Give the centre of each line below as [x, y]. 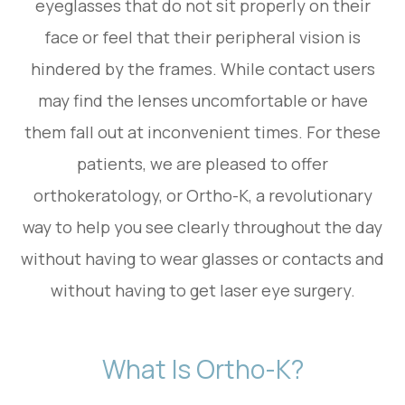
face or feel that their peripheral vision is [202, 37]
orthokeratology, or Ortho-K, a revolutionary [202, 195]
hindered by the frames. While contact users [202, 68]
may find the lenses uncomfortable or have [202, 100]
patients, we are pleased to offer [202, 163]
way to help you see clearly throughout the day [202, 226]
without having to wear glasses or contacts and [202, 258]
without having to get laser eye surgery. [202, 290]
